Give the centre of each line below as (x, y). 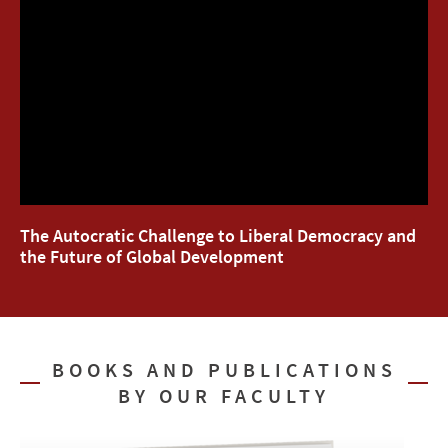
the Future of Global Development (152, 256)
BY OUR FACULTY (224, 395)
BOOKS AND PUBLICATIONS (224, 369)
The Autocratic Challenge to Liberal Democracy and (218, 235)
